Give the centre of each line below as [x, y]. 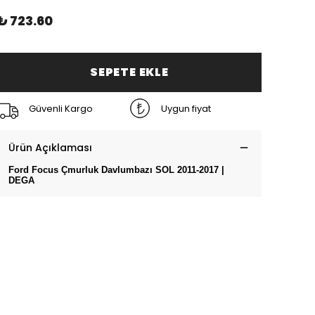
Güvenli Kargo [61, 108]
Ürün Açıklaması [50, 148]
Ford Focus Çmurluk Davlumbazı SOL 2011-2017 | [116, 170]
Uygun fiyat [186, 108]
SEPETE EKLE [129, 72]
